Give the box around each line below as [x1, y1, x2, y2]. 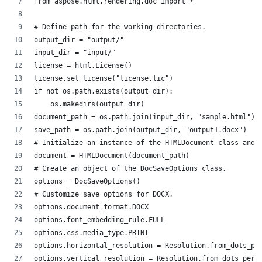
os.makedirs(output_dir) [34, 100, 144, 109]
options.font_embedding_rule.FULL [34, 216, 165, 225]
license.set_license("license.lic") [34, 74, 173, 83]
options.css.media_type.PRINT [34, 229, 149, 237]
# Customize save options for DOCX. [34, 190, 173, 199]
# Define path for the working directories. [34, 23, 206, 32]
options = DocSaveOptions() [34, 177, 140, 186]
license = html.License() [34, 61, 132, 70]
